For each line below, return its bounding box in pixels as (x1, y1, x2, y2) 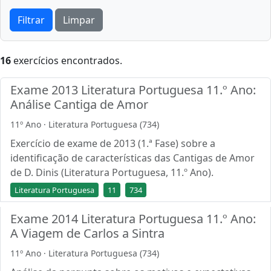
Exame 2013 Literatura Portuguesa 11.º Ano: (10, 82, 256, 98)
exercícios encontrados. (11, 54, 122, 67)
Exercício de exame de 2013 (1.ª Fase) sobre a (10, 137, 215, 150)
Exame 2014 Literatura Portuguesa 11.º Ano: (10, 211, 256, 227)
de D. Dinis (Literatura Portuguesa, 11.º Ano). (10, 166, 214, 179)
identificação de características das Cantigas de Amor (10, 151, 255, 165)
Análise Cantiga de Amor (10, 96, 148, 113)
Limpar (63, 13, 95, 27)
